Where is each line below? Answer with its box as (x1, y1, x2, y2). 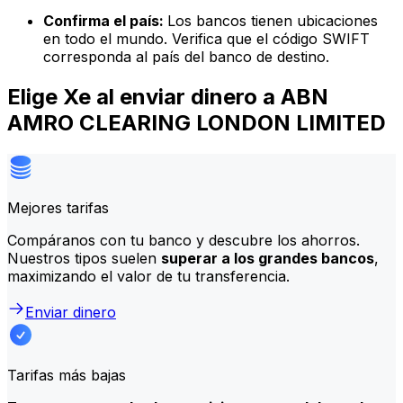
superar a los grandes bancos (161, 248, 374, 267)
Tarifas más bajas (7, 365, 126, 384)
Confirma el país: (43, 12, 167, 31)
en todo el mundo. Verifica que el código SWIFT (43, 30, 370, 49)
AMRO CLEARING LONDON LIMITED (7, 109, 386, 136)
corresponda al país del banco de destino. (43, 48, 329, 67)
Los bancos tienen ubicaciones (167, 12, 378, 31)
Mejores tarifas (7, 198, 109, 217)
